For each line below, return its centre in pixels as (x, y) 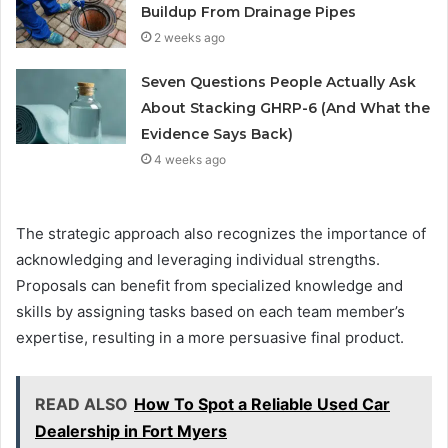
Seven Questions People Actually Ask (279, 82)
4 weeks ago (190, 160)
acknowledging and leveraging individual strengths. (198, 260)
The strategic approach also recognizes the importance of (221, 234)
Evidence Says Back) (217, 134)
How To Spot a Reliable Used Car (262, 404)
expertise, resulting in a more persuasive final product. (210, 338)
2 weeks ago (190, 38)
